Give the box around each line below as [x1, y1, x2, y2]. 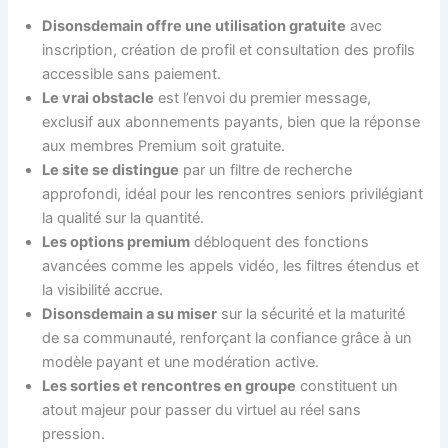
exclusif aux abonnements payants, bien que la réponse [42, 113, 421, 132]
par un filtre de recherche [179, 161, 353, 180]
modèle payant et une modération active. [42, 353, 320, 372]
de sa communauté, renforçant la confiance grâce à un [42, 329, 413, 348]
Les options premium [42, 233, 191, 252]
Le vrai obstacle [42, 89, 155, 108]
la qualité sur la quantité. [42, 209, 205, 228]
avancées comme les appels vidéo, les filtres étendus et [42, 257, 420, 276]
